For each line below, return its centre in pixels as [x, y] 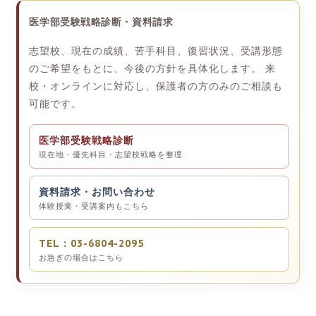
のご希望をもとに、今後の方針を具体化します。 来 [153, 68]
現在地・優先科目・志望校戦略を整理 [111, 154]
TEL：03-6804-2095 [92, 243]
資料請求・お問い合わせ [97, 192]
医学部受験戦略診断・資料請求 [101, 22]
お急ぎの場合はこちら [81, 257]
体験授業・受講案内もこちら [94, 206]
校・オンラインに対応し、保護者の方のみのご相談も [156, 86]
